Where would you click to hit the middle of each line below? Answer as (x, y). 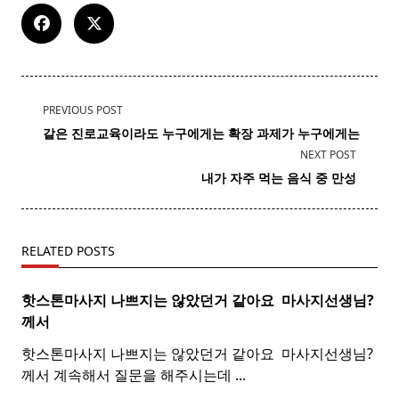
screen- (45, 172)
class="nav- (58, 130)
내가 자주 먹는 (244, 178)
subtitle (46, 151)
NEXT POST (328, 155)
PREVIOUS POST (83, 110)
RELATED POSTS (68, 251)
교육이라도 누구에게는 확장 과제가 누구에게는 (228, 134)
